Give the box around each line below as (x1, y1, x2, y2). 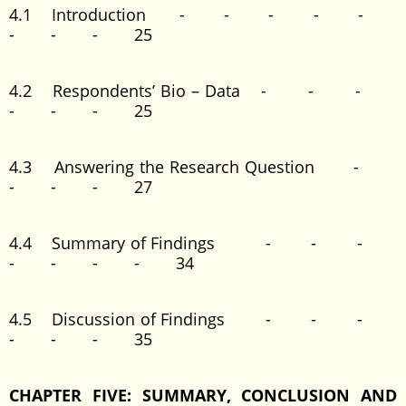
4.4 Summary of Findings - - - (9, 232, 397, 254)
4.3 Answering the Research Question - (9, 156, 397, 178)
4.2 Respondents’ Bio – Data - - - (9, 80, 397, 101)
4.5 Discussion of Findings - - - (9, 308, 397, 330)
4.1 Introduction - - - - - (9, 4, 397, 25)
